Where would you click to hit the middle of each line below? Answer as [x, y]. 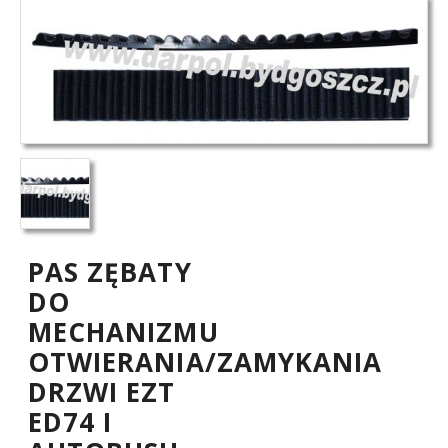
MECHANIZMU [123, 331]
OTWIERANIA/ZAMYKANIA [205, 361]
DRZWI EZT [102, 391]
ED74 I [70, 421]
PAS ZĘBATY [110, 271]
